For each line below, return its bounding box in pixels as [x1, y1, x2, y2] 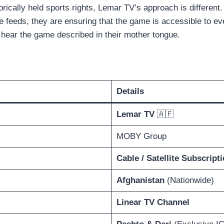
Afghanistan [116, 175, 164, 185]
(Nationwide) [164, 175, 214, 185]
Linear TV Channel [116, 197, 189, 207]
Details [116, 86, 144, 96]
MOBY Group [116, 131, 166, 141]
